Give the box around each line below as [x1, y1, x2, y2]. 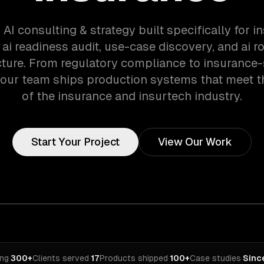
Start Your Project [31, 136, 120, 148]
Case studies [190, 253, 241, 263]
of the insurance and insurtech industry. [22, 90, 242, 103]
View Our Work [158, 136, 232, 148]
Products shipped [100, 253, 168, 263]
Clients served [32, 253, 89, 263]
